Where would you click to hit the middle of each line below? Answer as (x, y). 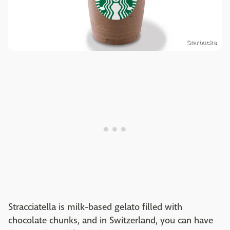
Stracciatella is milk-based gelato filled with (95, 207)
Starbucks (202, 42)
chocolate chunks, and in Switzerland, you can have (111, 220)
